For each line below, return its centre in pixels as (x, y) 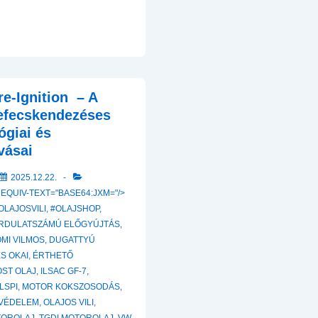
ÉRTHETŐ (53, 256)
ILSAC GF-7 (64, 272)
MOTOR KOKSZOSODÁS (71, 287)
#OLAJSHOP (75, 209)
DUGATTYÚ (72, 240)
